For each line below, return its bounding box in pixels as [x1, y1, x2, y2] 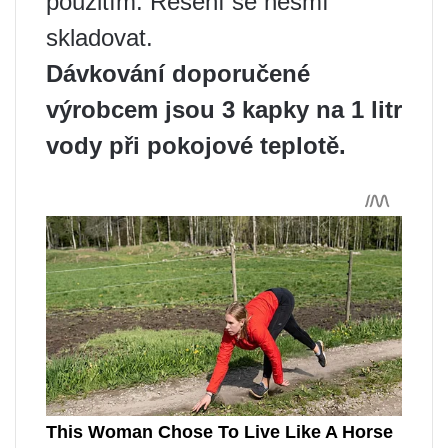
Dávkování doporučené [46, 59, 310, 87]
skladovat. [46, 23, 153, 51]
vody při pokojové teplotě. [46, 131, 346, 159]
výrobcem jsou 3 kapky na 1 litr [46, 95, 402, 123]
